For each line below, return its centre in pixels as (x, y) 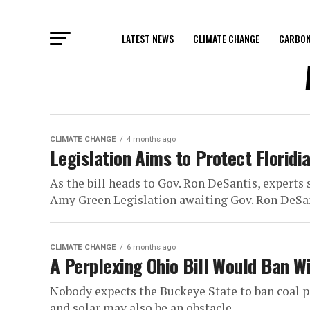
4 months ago (151, 139)
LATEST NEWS (147, 38)
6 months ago (151, 247)
